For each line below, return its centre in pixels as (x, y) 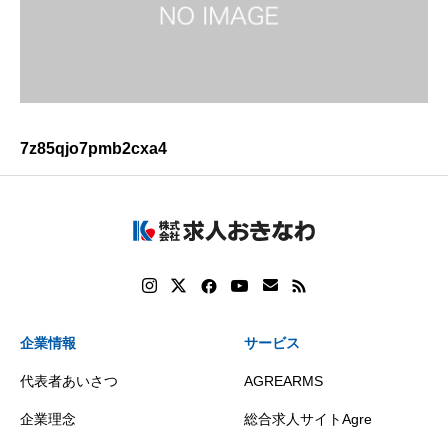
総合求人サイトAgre (308, 419)
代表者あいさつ (69, 381)
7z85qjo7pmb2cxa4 (93, 148)
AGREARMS (283, 381)
